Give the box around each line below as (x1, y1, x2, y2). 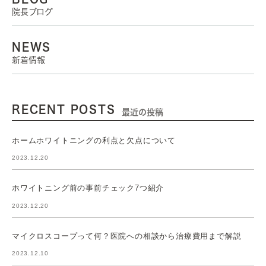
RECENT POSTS (12, 103, 116, 115)
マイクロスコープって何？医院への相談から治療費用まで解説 (12, 231, 242, 240)
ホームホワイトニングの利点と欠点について (12, 135, 176, 145)
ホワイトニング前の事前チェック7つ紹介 (12, 183, 164, 192)
